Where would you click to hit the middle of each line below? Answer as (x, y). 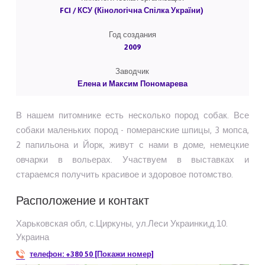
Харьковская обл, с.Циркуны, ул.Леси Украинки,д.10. (122, 224)
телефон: (48, 254)
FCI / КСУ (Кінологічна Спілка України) (132, 11)
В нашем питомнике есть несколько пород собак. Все (132, 115)
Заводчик (132, 72)
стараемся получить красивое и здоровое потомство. (125, 174)
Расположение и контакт (83, 201)
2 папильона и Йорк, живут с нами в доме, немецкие (132, 145)
